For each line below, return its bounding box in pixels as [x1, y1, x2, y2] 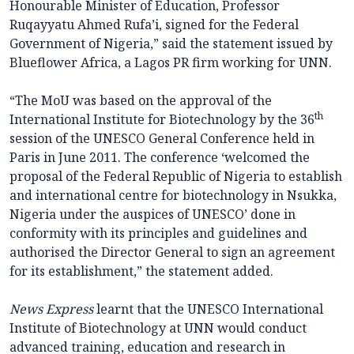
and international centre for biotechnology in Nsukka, [9, 186, 337, 205]
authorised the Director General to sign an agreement [9, 243, 335, 262]
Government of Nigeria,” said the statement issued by [9, 35, 333, 53]
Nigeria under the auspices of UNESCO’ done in [9, 205, 296, 224]
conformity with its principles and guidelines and [9, 224, 307, 243]
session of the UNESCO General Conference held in [9, 130, 314, 148]
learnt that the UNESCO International [93, 300, 323, 318]
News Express [9, 300, 93, 318]
